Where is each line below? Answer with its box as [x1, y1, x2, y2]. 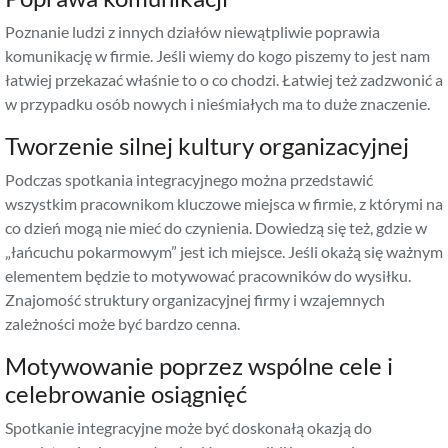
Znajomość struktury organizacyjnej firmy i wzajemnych [5, 289, 385, 309]
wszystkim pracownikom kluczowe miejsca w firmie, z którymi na [5, 193, 443, 213]
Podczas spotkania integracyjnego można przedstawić [5, 169, 373, 189]
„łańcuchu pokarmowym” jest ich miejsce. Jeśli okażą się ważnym [5, 241, 443, 261]
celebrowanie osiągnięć [5, 378, 247, 408]
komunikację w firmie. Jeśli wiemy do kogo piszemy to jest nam [5, 45, 430, 65]
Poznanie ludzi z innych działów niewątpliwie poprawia [5, 21, 380, 41]
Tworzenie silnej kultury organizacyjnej [5, 130, 409, 160]
